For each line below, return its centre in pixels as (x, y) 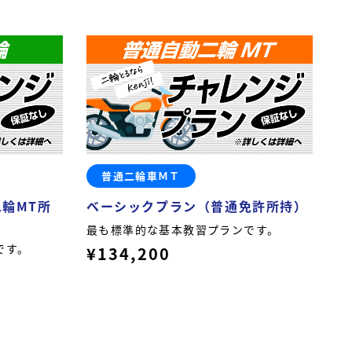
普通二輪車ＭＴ (141, 176)
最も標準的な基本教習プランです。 (183, 229)
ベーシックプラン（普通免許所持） (197, 205)
